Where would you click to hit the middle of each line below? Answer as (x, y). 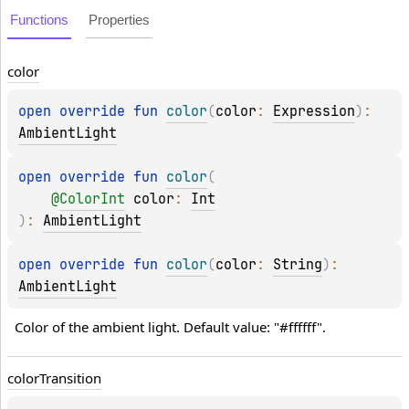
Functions (39, 20)
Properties (119, 20)
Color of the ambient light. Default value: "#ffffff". (170, 327)
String (298, 265)
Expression (314, 112)
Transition (70, 378)
